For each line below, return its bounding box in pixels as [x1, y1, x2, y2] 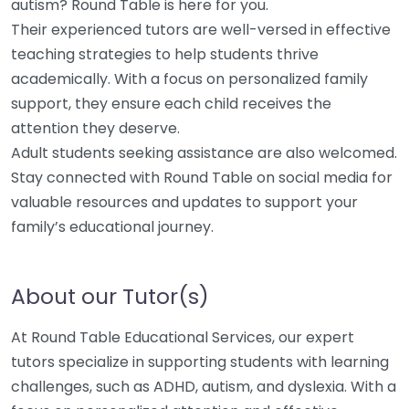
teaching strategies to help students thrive [11, 44, 319, 65]
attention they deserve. [11, 118, 180, 139]
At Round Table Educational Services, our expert [11, 327, 354, 348]
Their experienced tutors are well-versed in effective [11, 19, 391, 40]
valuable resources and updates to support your [11, 192, 358, 213]
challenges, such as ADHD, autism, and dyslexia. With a [11, 376, 396, 397]
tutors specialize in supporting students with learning [11, 351, 389, 372]
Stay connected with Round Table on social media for [11, 167, 393, 188]
